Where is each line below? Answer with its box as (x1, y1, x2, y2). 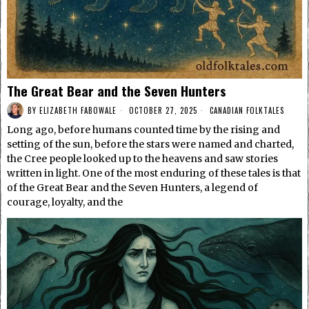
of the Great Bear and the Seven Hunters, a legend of (7, 181, 258, 195)
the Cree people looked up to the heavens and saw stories (7, 152, 278, 166)
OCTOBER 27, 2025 (126, 104, 197, 116)
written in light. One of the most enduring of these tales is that (7, 167, 301, 180)
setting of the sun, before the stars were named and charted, (7, 138, 294, 151)
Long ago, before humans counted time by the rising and (7, 123, 280, 137)
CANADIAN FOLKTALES (210, 104, 284, 116)
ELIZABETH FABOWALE (39, 104, 117, 116)
